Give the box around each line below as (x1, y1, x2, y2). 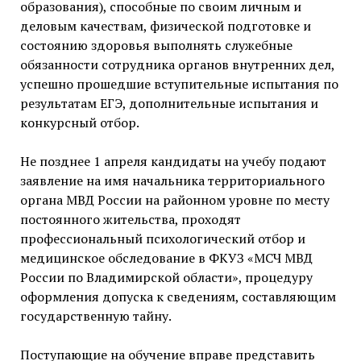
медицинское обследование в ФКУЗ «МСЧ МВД (19, 249, 313, 268)
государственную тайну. (19, 307, 172, 326)
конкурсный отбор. (19, 114, 139, 132)
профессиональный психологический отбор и (19, 230, 305, 248)
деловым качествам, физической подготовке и (19, 17, 311, 35)
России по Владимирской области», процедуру (19, 268, 313, 287)
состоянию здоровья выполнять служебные (19, 36, 293, 55)
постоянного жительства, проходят (19, 210, 241, 229)
